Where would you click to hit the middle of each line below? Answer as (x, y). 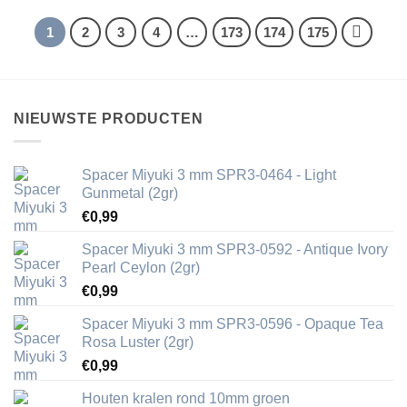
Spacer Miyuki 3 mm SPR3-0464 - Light (209, 175)
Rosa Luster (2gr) (138, 342)
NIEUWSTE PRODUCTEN (109, 119)
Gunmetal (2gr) (130, 194)
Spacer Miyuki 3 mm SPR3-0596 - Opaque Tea (233, 324)
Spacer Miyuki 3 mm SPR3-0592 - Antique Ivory (235, 250)
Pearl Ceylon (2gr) (141, 268)
